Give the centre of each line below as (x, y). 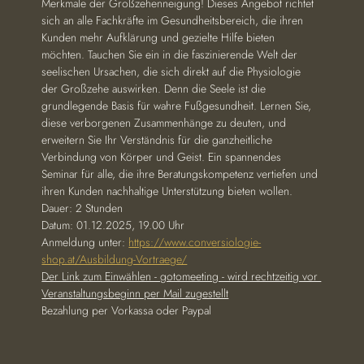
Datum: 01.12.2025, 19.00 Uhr (113, 225)
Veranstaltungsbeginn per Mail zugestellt (135, 293)
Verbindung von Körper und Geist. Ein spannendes (163, 157)
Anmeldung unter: (85, 242)
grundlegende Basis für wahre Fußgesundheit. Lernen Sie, (178, 106)
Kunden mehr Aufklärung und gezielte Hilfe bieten (160, 37)
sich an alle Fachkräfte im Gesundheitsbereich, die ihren (174, 20)
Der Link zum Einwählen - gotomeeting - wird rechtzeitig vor (182, 276)
